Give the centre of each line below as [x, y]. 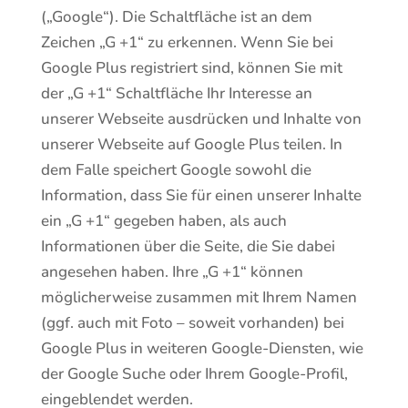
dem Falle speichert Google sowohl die [176, 170]
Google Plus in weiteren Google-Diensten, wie [202, 348]
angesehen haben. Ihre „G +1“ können [172, 272]
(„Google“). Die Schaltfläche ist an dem [176, 17]
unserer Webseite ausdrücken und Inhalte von [201, 119]
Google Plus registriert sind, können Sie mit [191, 68]
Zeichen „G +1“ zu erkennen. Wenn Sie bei [187, 42]
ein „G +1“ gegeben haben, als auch [163, 221]
